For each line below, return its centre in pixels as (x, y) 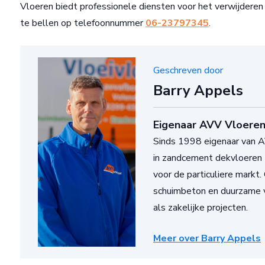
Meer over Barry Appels (207, 239)
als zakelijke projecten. (201, 208)
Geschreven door (188, 71)
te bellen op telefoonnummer (83, 23)
